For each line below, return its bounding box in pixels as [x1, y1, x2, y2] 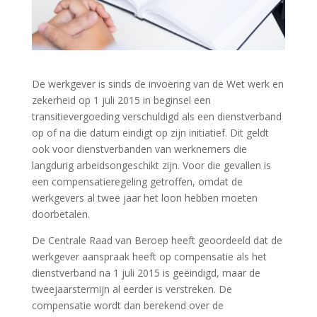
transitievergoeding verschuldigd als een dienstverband [31, 109, 282, 123]
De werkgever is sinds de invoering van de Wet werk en [31, 76, 284, 91]
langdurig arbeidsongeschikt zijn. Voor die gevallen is [31, 158, 271, 172]
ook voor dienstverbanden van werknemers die [31, 142, 247, 156]
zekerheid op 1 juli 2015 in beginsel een [31, 93, 211, 107]
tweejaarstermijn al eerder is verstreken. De [31, 282, 232, 296]
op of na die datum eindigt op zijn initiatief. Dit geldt [31, 125, 269, 139]
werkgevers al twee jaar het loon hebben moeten [31, 190, 258, 204]
